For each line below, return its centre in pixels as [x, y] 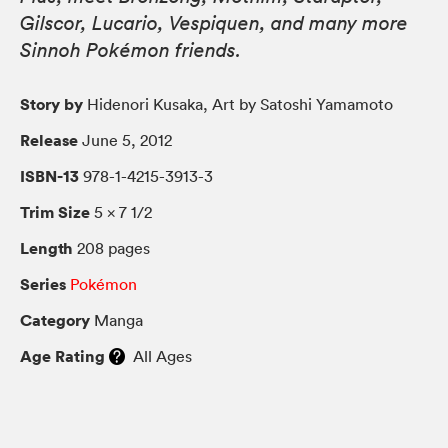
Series [43, 283]
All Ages [158, 355]
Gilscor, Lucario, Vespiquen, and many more [214, 22]
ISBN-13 [49, 175]
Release [49, 139]
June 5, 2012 [125, 139]
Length [46, 247]
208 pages [111, 247]
